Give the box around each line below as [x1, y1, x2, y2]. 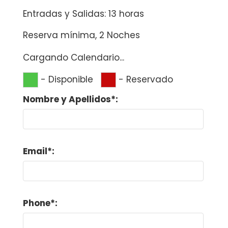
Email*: [22, 145, 54, 157]
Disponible [48, 73, 93, 86]
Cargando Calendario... [22, 51, 124, 64]
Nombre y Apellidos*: [22, 93, 118, 105]
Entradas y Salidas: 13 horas [22, 7, 144, 20]
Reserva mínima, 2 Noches [22, 28, 140, 41]
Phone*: [22, 196, 58, 209]
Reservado [126, 73, 173, 86]
